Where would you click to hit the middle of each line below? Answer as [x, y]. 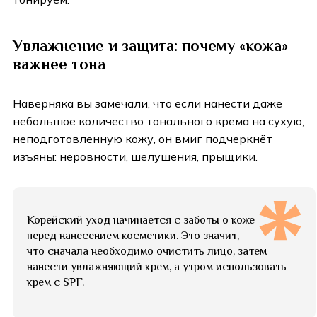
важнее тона [59, 64]
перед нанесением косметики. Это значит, [133, 236]
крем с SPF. [56, 283]
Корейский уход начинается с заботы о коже [141, 220]
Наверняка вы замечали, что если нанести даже [148, 104]
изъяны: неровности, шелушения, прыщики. [135, 157]
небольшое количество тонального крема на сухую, [158, 121]
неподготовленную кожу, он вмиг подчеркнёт [143, 139]
